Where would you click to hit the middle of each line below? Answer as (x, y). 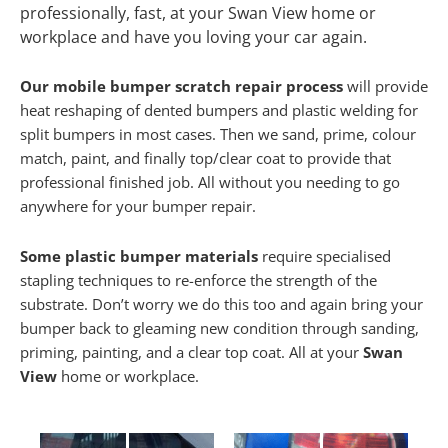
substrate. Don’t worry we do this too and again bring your (221, 303)
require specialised (324, 255)
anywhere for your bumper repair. (138, 206)
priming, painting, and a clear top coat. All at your (191, 351)
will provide (385, 86)
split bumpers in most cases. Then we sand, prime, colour (218, 134)
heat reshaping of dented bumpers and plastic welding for (219, 110)
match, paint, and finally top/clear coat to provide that (205, 158)
